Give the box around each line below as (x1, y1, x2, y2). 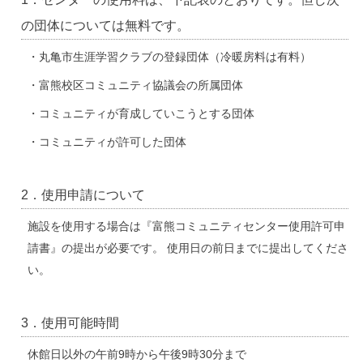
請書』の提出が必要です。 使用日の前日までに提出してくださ (27, 242, 348, 255)
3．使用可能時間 (20, 316, 119, 331)
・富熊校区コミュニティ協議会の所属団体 (27, 79, 243, 92)
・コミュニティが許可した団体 (27, 135, 186, 148)
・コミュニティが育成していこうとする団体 (27, 107, 254, 120)
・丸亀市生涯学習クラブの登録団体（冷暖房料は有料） (27, 50, 311, 63)
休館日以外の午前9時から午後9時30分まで (27, 348, 246, 361)
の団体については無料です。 (20, 18, 190, 32)
